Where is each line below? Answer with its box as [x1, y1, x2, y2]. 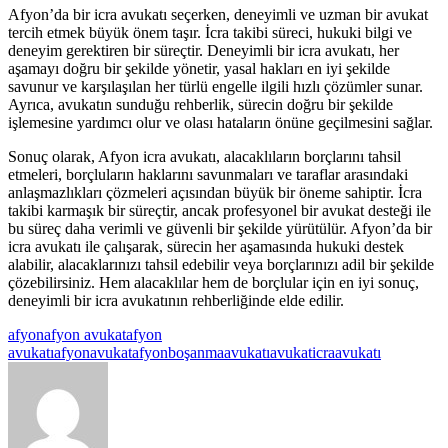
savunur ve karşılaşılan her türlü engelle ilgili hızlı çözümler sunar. [8, 77, 423, 95]
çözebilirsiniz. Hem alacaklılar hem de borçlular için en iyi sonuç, [8, 273, 419, 291]
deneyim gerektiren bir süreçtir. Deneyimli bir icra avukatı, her [8, 41, 399, 59]
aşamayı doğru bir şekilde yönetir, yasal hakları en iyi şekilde [8, 59, 390, 77]
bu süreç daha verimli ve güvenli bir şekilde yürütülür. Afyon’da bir [8, 219, 432, 237]
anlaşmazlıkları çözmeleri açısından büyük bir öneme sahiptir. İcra [8, 183, 422, 201]
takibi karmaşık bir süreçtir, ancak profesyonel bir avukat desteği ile [8, 201, 431, 219]
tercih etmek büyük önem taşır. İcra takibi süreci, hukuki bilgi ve [8, 23, 412, 41]
